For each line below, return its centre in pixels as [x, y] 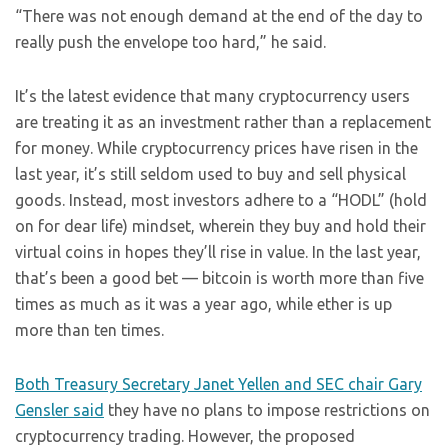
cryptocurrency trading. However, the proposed [185, 436]
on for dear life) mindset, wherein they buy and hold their [220, 226]
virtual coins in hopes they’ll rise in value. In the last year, [218, 252]
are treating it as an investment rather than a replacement [223, 122]
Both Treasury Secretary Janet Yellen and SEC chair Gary [218, 384]
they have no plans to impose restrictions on [267, 410]
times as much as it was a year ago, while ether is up [203, 304]
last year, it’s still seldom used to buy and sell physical [210, 174]
